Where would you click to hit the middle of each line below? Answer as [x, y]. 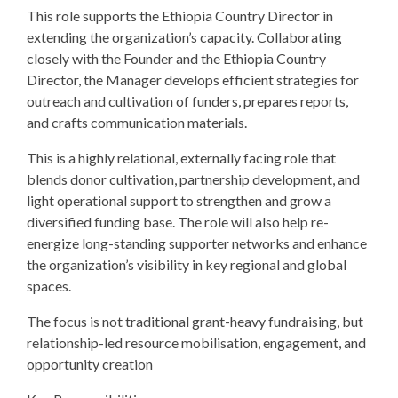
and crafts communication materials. [137, 122]
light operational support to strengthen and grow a [179, 200]
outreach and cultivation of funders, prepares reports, [187, 101]
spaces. [49, 286]
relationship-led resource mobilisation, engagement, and [196, 342]
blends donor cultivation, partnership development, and [193, 179]
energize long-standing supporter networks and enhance [197, 243]
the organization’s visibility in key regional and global [187, 264]
